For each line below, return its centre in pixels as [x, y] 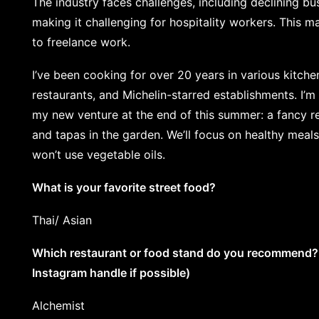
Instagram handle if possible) [111, 273]
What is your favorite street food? [124, 187]
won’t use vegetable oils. [99, 155]
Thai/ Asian [62, 220]
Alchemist [58, 305]
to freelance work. [81, 42]
